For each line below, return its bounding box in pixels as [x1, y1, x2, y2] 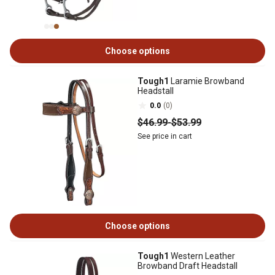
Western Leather [169, 251, 235, 261]
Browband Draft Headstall [137, 261, 238, 271]
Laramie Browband [169, 76, 244, 86]
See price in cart [137, 132, 192, 141]
